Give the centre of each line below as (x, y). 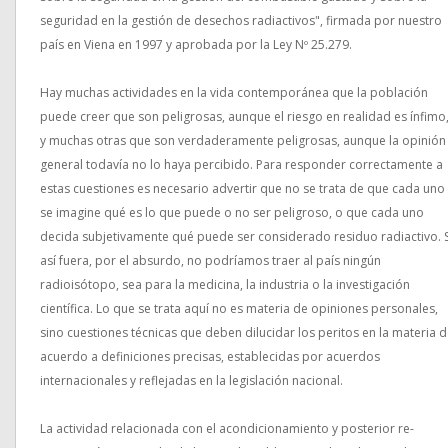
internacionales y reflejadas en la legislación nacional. (191, 380)
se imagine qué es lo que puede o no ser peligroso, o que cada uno (232, 212)
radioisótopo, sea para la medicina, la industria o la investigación (225, 284)
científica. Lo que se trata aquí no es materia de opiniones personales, (239, 308)
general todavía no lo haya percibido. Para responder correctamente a (241, 164)
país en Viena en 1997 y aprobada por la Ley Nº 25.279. (196, 44)
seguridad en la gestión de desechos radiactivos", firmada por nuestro (241, 20)
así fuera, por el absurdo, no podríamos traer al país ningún (210, 260)
